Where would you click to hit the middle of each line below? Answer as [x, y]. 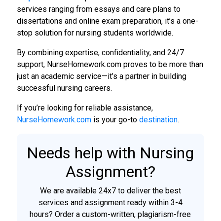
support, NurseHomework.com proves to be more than [110, 64]
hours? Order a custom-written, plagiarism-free [110, 214]
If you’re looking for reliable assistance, [85, 108]
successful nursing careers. [64, 88]
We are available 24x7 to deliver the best [110, 190]
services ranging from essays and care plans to [98, 9]
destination [158, 119]
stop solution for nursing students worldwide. [95, 33]
